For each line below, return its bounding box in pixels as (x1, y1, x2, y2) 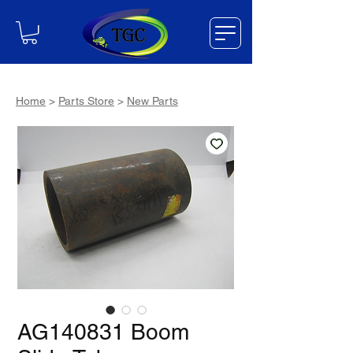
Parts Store (58, 95, 114, 108)
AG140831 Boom (17, 319, 189, 345)
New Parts (127, 95, 178, 108)
